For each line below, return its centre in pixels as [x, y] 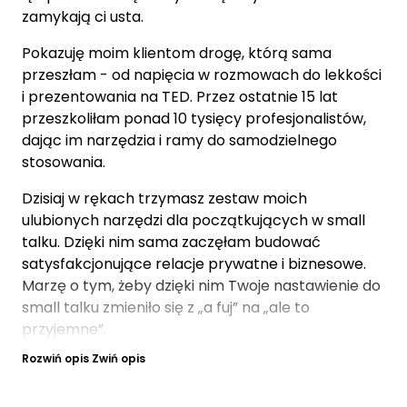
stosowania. [64, 162]
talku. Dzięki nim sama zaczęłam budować [171, 242]
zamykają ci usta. [83, 17]
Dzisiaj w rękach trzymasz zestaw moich [164, 199]
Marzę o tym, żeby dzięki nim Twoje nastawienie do [201, 286]
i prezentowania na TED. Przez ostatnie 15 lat [180, 97]
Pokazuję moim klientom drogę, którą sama [177, 53]
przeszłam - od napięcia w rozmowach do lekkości [202, 75]
